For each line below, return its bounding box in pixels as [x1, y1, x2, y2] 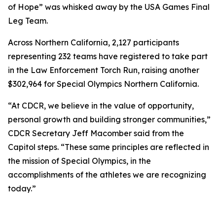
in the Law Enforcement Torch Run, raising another [8, 65, 199, 75]
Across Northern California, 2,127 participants [8, 37, 179, 47]
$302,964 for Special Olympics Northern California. [8, 79, 199, 89]
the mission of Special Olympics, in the [8, 156, 151, 166]
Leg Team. [8, 16, 48, 26]
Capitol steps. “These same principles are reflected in [8, 142, 209, 152]
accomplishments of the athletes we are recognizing [8, 170, 206, 180]
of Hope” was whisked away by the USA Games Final [8, 2, 210, 12]
